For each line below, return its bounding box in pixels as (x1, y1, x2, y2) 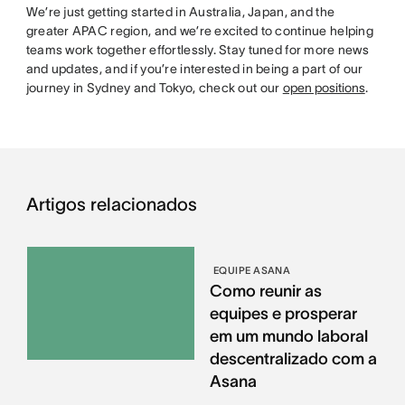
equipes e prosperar (209, 305, 357, 324)
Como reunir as (209, 282, 322, 301)
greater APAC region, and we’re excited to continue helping (25, 24, 373, 39)
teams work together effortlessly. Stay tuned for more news (25, 42, 369, 58)
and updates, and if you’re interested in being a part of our (25, 61, 363, 77)
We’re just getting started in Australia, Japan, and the (25, 5, 335, 20)
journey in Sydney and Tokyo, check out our (25, 80, 283, 96)
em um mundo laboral (209, 327, 368, 346)
